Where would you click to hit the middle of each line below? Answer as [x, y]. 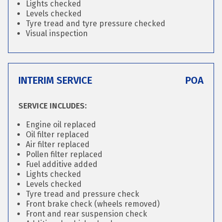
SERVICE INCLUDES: [53, 106]
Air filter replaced [58, 144]
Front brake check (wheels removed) [93, 204]
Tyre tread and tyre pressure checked [96, 24]
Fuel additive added [62, 164]
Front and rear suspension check [86, 214]
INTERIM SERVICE [55, 80]
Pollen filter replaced [64, 154]
